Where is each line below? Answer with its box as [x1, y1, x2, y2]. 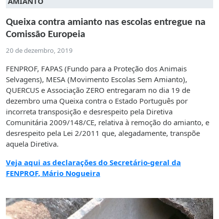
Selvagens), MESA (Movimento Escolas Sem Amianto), [6, 74, 187, 84]
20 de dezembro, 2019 [6, 45, 73, 55]
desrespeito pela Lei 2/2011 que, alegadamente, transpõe [6, 128, 200, 138]
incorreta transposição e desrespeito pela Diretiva [6, 106, 173, 116]
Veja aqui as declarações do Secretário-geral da [6, 157, 181, 167]
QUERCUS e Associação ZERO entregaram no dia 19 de [6, 85, 190, 95]
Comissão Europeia [6, 29, 85, 40]
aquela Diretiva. [6, 138, 59, 149]
